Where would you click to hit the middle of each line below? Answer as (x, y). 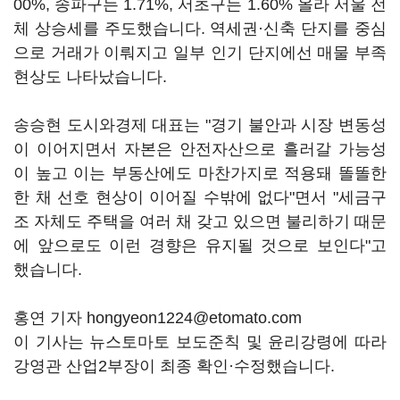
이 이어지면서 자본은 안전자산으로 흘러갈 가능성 (200, 149)
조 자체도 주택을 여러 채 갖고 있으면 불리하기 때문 (200, 221)
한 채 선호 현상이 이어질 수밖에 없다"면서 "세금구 (200, 197)
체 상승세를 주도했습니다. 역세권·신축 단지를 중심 (200, 29)
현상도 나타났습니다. (92, 77)
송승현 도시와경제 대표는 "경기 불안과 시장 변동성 (200, 125)
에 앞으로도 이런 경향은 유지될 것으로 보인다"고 (200, 246)
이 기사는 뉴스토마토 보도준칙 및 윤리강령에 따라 (200, 342)
